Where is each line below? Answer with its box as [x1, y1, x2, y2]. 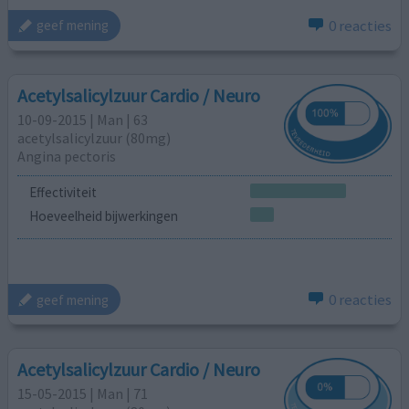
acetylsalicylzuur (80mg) [17, 129, 172, 148]
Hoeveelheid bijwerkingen [28, 207, 178, 225]
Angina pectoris [17, 147, 117, 166]
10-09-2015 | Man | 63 [17, 110, 149, 130]
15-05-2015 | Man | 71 [17, 384, 149, 404]
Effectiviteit [28, 184, 97, 202]
